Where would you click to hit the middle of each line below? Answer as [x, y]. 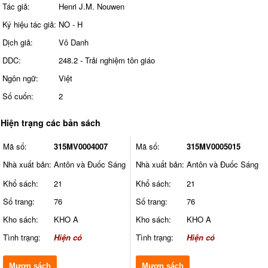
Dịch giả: [17, 42]
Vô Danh [73, 42]
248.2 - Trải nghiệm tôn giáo [106, 60]
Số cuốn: [18, 96]
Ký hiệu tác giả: [29, 24]
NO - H [70, 24]
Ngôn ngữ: [20, 78]
